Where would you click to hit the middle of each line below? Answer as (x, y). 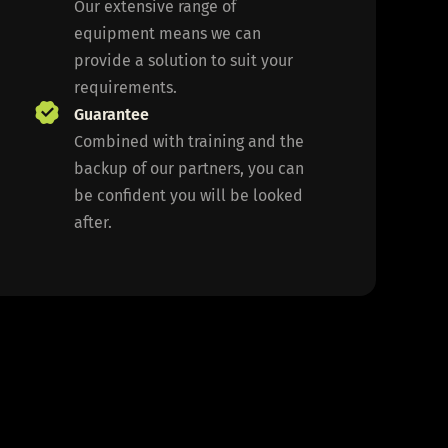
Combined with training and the (189, 141)
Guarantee (112, 114)
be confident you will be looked (189, 195)
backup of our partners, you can (189, 168)
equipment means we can (168, 33)
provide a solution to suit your (184, 60)
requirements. (128, 87)
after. (93, 222)
